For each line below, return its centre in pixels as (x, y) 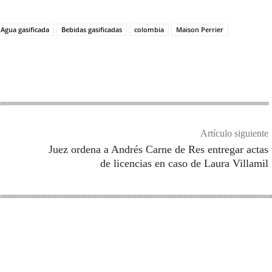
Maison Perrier (200, 29)
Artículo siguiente (234, 133)
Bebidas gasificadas (92, 29)
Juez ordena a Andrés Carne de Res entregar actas (158, 149)
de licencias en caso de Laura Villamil (184, 163)
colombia (149, 29)
